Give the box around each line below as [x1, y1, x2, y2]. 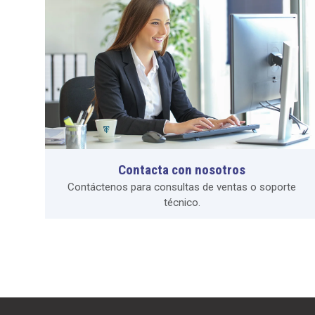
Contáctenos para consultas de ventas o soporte [67, 180, 297, 193]
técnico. [163, 195, 200, 209]
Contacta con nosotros [118, 161, 246, 178]
